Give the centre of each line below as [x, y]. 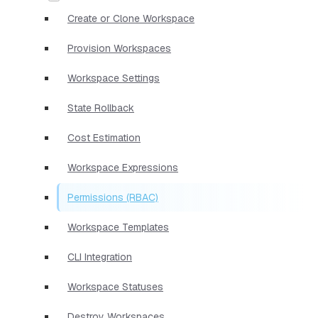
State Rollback [101, 108]
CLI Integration [100, 257]
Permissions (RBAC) [113, 197]
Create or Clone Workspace [131, 18]
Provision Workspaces [119, 48]
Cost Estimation [104, 137]
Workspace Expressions [123, 167]
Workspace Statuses [115, 286]
